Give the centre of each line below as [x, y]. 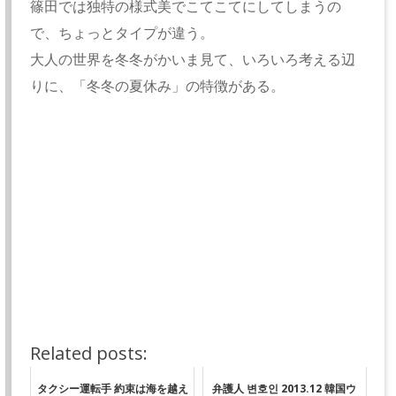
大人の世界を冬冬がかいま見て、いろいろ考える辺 [193, 60]
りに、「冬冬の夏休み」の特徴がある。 [158, 86]
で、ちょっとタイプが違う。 [122, 33]
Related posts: [89, 354]
